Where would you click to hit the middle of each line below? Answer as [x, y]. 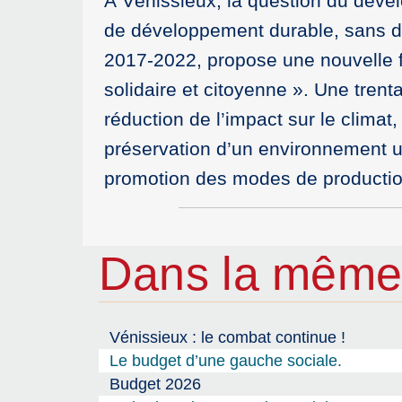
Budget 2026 [155, 384]
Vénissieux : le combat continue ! [227, 337]
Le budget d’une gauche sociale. [225, 360]
